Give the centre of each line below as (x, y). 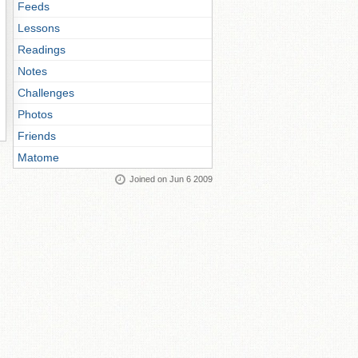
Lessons (39, 28)
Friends (37, 136)
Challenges (46, 93)
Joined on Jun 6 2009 (171, 179)
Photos (35, 114)
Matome (38, 157)
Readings (42, 50)
